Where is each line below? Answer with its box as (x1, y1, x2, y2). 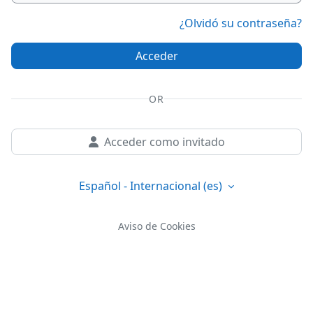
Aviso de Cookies (117, 219, 196, 233)
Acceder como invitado (103, 134, 225, 150)
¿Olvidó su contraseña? (180, 15, 302, 31)
